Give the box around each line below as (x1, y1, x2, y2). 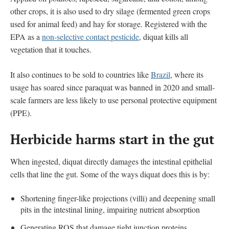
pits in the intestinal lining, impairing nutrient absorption (20, 203, 200, 215)
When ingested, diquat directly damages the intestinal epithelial (10, 155, 212, 167)
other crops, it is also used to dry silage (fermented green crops (10, 5, 210, 16)
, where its (170, 68, 203, 80)
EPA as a (10, 31, 42, 42)
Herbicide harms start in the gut (10, 130, 214, 148)
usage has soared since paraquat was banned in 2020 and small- (10, 81, 215, 93)
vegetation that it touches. (10, 43, 94, 55)
